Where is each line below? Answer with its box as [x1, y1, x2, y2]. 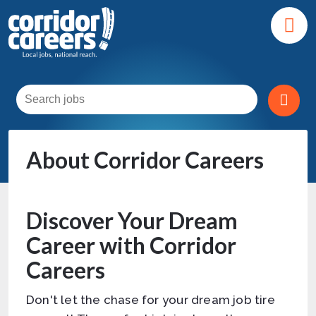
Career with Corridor [26, 231, 236, 259]
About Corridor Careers [26, 146, 264, 174]
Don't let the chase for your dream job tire [26, 293, 275, 307]
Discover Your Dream [26, 207, 238, 234]
